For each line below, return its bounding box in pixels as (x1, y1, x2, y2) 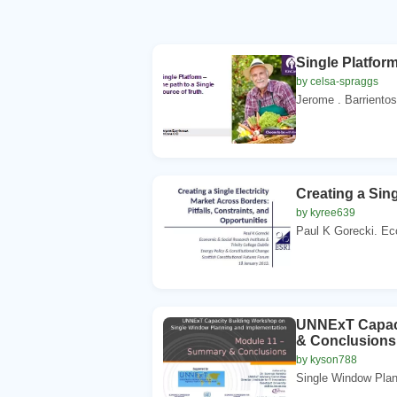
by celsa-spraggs (296, 74, 378, 88)
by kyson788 (296, 353, 357, 366)
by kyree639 (296, 206, 355, 219)
